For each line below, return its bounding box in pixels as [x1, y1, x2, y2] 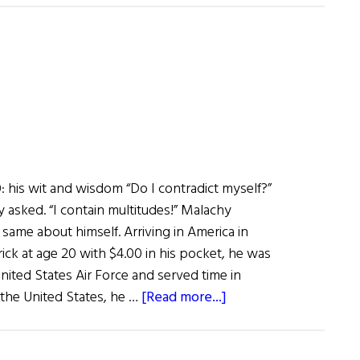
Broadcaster [194, 48, 268, 72]
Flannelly [194, 92, 251, 116]
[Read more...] [141, 286, 227, 310]
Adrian [194, 70, 235, 94]
